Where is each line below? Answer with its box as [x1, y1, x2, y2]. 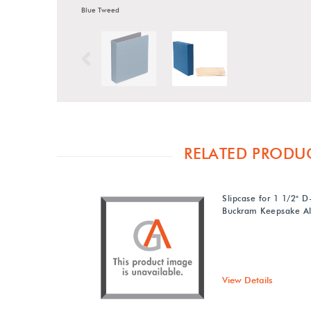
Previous [99, 53, 135, 65]
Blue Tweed [81, 6, 120, 14]
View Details [222, 274, 274, 285]
